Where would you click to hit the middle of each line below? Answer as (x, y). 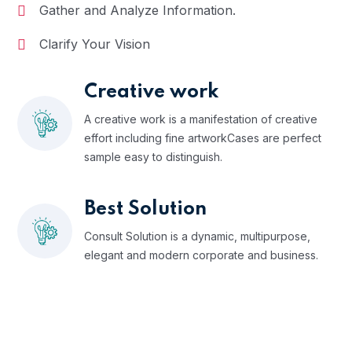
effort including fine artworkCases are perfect (203, 137)
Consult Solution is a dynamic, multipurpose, (197, 236)
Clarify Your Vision (95, 44)
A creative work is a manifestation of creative (201, 119)
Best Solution (145, 209)
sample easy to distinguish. (153, 156)
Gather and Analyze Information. (137, 10)
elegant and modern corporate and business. (201, 255)
